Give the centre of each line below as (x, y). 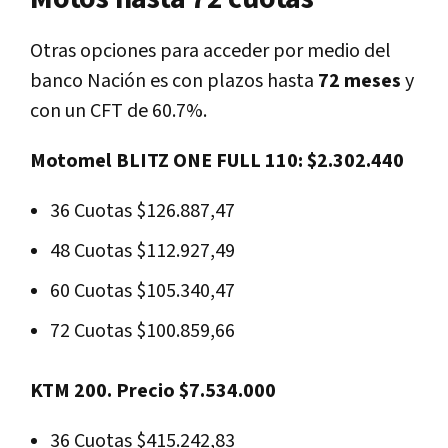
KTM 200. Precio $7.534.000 (153, 391)
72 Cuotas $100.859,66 (144, 331)
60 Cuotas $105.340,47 (146, 291)
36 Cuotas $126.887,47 (146, 211)
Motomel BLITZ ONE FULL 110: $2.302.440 (217, 161)
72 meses (361, 81)
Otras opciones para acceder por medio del (210, 51)
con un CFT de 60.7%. (118, 111)
